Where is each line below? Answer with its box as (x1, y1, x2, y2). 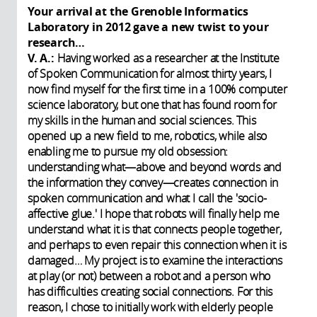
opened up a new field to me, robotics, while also (28, 128, 267, 144)
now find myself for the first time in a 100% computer (28, 81, 287, 98)
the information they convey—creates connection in (28, 175, 279, 191)
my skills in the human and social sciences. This (28, 113, 256, 129)
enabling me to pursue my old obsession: (28, 144, 229, 160)
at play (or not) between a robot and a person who (28, 268, 271, 284)
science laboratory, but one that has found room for (28, 97, 277, 113)
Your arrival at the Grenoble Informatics (28, 4, 248, 20)
